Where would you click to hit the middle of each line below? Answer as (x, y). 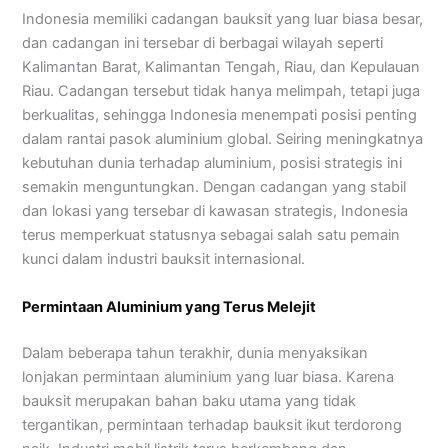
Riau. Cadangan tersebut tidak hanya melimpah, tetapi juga (221, 91)
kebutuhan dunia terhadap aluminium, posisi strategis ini (212, 163)
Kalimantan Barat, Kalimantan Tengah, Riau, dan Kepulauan (221, 67)
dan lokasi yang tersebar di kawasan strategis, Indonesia (215, 211)
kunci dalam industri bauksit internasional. (164, 259)
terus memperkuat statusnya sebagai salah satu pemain (211, 235)
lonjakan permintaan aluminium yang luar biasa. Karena (208, 376)
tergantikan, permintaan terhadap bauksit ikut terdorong (212, 424)
